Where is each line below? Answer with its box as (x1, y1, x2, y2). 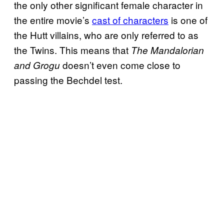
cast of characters (92, 12, 168, 26)
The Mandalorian (131, 43, 204, 56)
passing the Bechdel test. (14, 72, 122, 86)
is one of (168, 12, 207, 26)
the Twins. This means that (14, 42, 131, 56)
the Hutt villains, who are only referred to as (14, 27, 198, 41)
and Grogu (14, 58, 62, 71)
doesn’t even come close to (62, 57, 180, 71)
